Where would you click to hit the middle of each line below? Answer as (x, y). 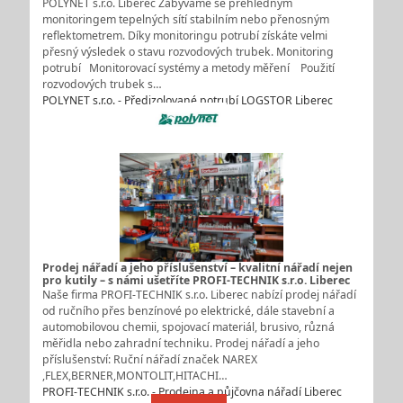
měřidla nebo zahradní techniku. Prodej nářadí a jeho (180, 343)
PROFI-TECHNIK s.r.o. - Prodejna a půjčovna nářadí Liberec (192, 392)
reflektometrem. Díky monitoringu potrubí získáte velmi (184, 35)
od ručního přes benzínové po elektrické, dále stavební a (188, 311)
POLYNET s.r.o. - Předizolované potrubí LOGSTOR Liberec (187, 100)
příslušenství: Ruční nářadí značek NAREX (149, 359)
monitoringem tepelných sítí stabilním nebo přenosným (185, 19)
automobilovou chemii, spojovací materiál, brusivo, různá (188, 327)
